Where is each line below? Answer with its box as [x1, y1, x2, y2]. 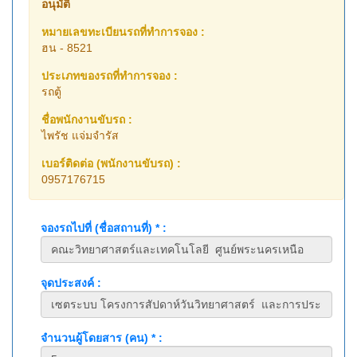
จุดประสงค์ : [41, 277, 101, 290]
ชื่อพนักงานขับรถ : [41, 113, 132, 127]
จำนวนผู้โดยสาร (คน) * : [41, 331, 163, 345]
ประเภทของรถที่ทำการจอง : [41, 69, 178, 83]
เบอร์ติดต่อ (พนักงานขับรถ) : [41, 157, 181, 171]
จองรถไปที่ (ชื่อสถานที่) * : [41, 222, 167, 235]
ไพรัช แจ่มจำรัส [41, 129, 119, 143]
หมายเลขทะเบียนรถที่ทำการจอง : [41, 25, 205, 39]
